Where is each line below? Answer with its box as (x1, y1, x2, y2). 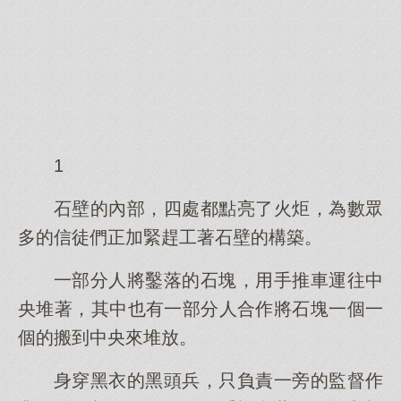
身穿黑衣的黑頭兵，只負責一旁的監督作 (54, 371, 383, 390)
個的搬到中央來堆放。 (18, 328, 197, 347)
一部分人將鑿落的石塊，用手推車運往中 (54, 270, 383, 290)
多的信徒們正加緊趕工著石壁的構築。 (18, 227, 322, 247)
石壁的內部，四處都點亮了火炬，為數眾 (54, 199, 383, 218)
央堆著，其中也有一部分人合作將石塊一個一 (18, 299, 383, 319)
